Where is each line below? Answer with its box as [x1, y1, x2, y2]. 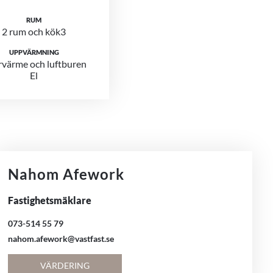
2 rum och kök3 [2, 26, 66, 37]
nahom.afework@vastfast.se [8, 233, 115, 244]
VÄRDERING [40, 260, 90, 271]
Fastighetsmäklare [8, 194, 92, 206]
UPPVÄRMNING [9, 48, 59, 56]
